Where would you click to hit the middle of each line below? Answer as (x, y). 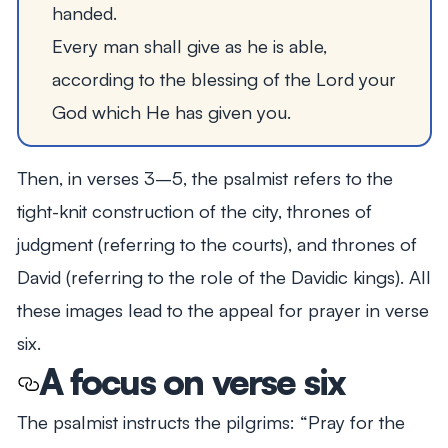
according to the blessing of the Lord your (223, 79)
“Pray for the (352, 422)
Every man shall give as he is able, (189, 46)
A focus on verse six (192, 382)
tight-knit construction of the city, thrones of (194, 211)
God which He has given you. (171, 112)
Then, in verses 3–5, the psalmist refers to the (204, 178)
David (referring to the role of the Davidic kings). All (223, 277)
